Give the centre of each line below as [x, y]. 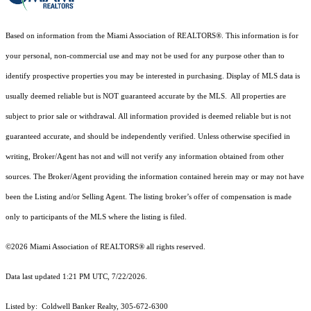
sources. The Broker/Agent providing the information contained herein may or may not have [155, 177]
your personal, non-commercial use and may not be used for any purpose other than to [145, 56]
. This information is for [260, 36]
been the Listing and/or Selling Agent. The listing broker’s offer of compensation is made [149, 197]
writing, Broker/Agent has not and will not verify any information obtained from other [145, 157]
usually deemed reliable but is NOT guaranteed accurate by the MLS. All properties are [146, 96]
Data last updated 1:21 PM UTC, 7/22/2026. [76, 277]
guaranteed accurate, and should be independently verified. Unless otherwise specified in [148, 137]
